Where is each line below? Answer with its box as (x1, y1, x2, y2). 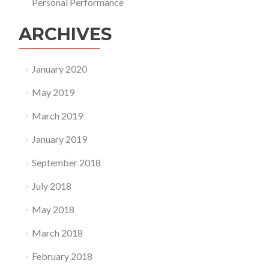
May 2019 (31, 86, 74, 98)
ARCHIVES (19, 23, 112, 44)
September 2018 (31, 157, 101, 168)
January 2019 (31, 133, 87, 145)
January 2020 (31, 63, 87, 74)
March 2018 (31, 227, 83, 238)
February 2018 (31, 250, 92, 262)
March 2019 (31, 110, 83, 121)
